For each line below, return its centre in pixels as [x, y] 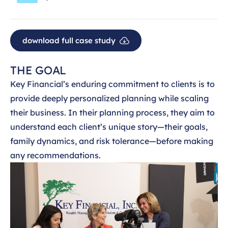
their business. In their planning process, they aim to [112, 112]
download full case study [69, 40]
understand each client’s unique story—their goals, [109, 127]
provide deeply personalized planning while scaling [109, 98]
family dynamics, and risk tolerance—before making [112, 141]
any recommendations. [55, 155]
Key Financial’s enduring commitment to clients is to [112, 84]
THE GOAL [38, 70]
